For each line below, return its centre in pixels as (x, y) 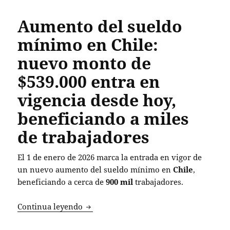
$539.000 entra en (89, 81)
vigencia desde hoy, (97, 100)
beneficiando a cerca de (62, 181)
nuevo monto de (84, 63)
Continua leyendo (51, 206)
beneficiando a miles (103, 118)
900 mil (120, 181)
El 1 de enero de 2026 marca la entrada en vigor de (110, 157)
